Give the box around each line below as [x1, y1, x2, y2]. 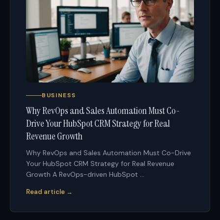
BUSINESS [42, 91, 76, 100]
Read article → [26, 188, 73, 196]
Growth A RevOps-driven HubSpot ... [26, 170, 144, 179]
